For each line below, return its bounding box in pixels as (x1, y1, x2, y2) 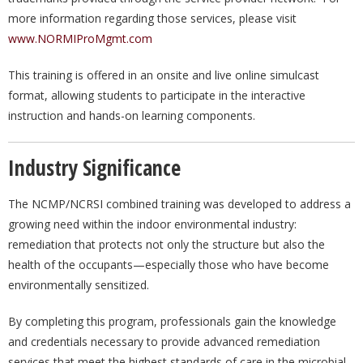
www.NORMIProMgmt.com (8, 31, 152, 46)
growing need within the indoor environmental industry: (8, 216, 297, 232)
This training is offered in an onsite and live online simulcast (8, 67, 319, 83)
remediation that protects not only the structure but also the (8, 237, 325, 252)
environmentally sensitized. (8, 277, 149, 293)
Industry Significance (8, 153, 181, 182)
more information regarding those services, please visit (8, 11, 297, 26)
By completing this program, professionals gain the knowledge (8, 314, 336, 329)
